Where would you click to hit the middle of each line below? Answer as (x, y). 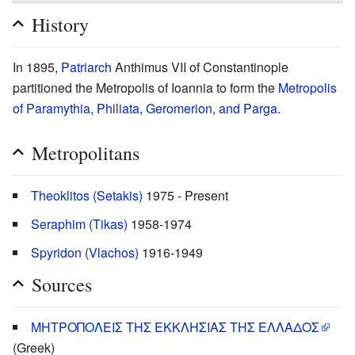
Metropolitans (86, 153)
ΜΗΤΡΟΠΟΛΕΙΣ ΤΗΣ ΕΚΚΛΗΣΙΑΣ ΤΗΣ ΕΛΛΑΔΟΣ (175, 326)
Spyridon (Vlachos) (85, 252)
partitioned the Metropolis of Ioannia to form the (145, 87)
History (60, 24)
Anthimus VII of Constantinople (200, 67)
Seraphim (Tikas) (79, 223)
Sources (62, 284)
